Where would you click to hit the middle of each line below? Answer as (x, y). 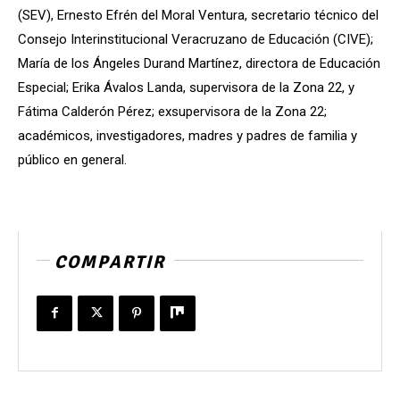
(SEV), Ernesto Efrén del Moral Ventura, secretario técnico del (198, 15)
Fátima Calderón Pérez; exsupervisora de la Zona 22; (172, 111)
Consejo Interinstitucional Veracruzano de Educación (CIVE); (196, 39)
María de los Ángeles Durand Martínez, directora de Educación (199, 63)
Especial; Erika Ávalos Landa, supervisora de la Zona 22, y (186, 87)
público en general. (72, 159)
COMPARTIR (110, 262)
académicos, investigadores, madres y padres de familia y (187, 135)
